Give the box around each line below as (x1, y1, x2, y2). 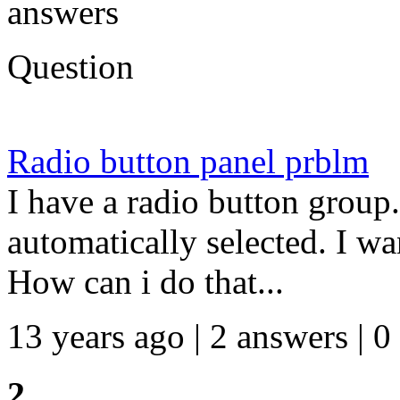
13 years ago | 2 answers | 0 (7, 317, 391, 356)
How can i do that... (7, 262, 284, 302)
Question (7, 47, 134, 87)
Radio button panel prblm (7, 142, 369, 181)
